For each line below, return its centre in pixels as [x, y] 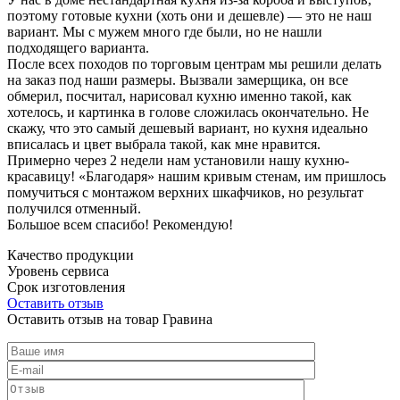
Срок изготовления [66, 287]
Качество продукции [71, 254]
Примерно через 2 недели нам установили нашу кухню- [178, 160]
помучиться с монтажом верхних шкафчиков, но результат [185, 192]
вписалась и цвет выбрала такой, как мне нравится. [164, 144]
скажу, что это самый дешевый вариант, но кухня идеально [187, 128]
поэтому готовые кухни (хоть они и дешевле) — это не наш [189, 15]
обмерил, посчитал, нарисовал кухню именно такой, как [179, 96]
